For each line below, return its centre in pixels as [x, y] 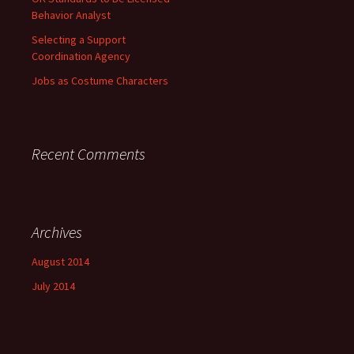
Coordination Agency [81, 56]
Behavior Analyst [71, 15]
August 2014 [60, 262]
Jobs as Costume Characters [100, 81]
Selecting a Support [79, 40]
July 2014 [53, 286]
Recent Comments [88, 154]
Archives [57, 232]
